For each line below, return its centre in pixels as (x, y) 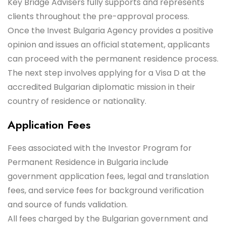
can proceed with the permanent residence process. (113, 59)
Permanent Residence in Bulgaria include (88, 162)
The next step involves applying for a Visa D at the (107, 73)
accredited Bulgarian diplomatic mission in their (101, 87)
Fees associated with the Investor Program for (100, 148)
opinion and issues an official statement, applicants (109, 45)
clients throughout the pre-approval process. (98, 16)
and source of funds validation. (68, 205)
